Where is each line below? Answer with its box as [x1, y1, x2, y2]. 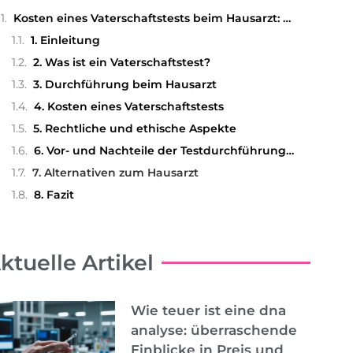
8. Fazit [33, 187, 74, 202]
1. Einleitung [30, 32, 100, 47]
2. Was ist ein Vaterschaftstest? [32, 54, 210, 69]
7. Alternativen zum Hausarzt [32, 165, 199, 180]
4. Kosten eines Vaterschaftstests [33, 98, 224, 113]
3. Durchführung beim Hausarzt [32, 76, 217, 91]
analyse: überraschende [130, 321, 297, 338]
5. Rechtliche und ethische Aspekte [32, 121, 236, 136]
